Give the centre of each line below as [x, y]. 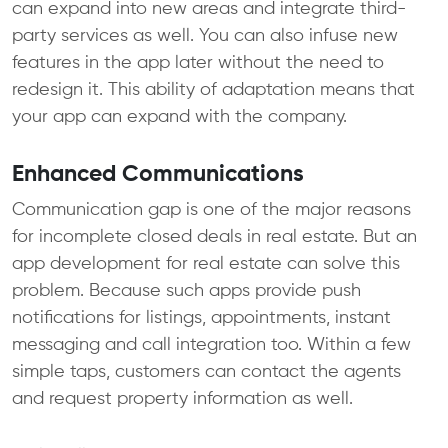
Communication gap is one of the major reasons [211, 209]
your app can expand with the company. [179, 116]
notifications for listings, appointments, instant [201, 317]
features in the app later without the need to [198, 62]
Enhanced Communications [158, 174]
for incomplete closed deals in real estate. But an [214, 236]
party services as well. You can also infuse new [205, 35]
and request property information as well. [182, 398]
